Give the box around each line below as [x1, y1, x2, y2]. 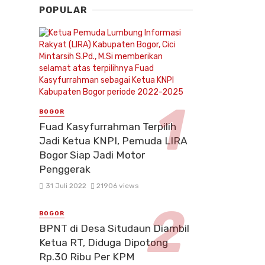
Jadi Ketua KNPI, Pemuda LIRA [39, 135, 188, 147]
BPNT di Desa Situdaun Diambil [39, 222, 189, 235]
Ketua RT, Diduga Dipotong [39, 237, 168, 249]
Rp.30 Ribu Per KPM [39, 251, 135, 263]
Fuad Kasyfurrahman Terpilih [39, 121, 176, 133]
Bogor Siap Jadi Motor [39, 149, 145, 161]
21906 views [96, 182, 139, 190]
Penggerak [39, 163, 91, 176]
